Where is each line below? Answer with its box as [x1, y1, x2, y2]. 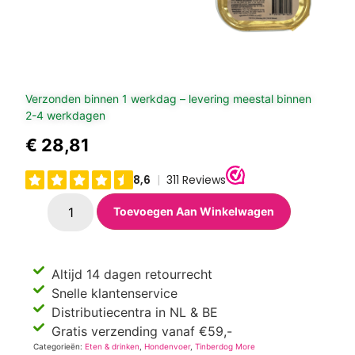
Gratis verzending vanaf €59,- [51, 323, 232, 340]
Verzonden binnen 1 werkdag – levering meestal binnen [25, 92, 312, 106]
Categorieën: [33, 342, 86, 352]
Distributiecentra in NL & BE [51, 304, 218, 321]
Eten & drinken [85, 342, 140, 352]
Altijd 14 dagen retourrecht [51, 266, 212, 283]
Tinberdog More [195, 342, 256, 352]
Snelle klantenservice [51, 285, 177, 302]
